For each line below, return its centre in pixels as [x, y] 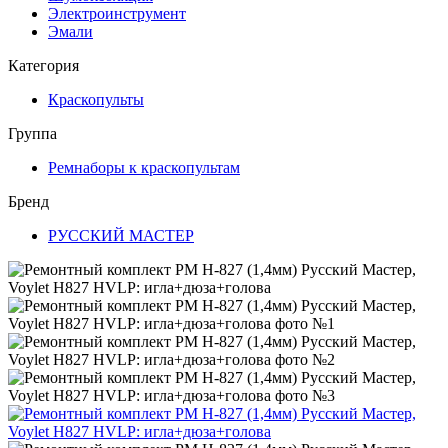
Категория [43, 65]
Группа [32, 133]
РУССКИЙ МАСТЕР [121, 235]
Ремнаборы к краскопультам [144, 167]
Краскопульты [96, 99]
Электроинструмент [117, 13]
